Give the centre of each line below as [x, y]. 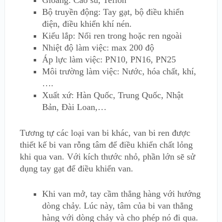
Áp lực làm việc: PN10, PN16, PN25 [109, 59]
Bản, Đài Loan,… [74, 107]
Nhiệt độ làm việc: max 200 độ [98, 48]
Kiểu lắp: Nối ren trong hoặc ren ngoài [112, 36]
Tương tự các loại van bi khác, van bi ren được [105, 133]
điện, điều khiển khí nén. [87, 24]
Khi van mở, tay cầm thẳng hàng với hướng [121, 194]
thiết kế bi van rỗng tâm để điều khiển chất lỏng [106, 145]
